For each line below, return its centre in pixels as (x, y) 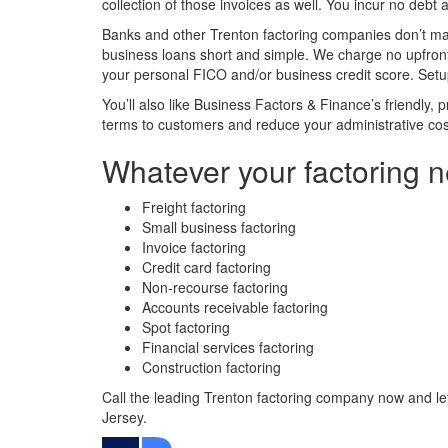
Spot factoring (186, 327)
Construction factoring (211, 367)
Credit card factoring (206, 267)
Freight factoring (194, 207)
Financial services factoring (228, 347)
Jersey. (124, 417)
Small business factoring (219, 227)
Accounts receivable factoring (235, 307)
